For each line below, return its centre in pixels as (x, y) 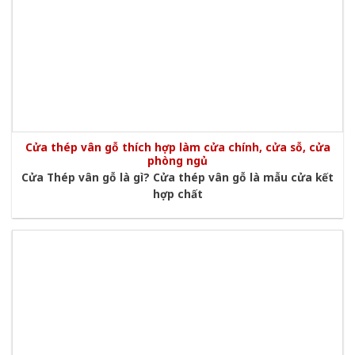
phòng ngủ (177, 161)
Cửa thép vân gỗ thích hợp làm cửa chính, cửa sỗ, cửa (177, 147)
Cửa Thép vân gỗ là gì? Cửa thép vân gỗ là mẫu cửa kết (177, 177)
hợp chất (177, 193)
